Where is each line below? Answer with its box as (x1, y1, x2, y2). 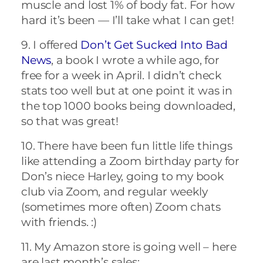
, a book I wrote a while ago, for (51, 53, 220, 67)
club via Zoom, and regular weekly (21, 184, 208, 198)
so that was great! (21, 114, 119, 128)
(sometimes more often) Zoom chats (21, 200, 221, 214)
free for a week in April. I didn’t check (21, 68, 221, 82)
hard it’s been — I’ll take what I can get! (21, 13, 234, 27)
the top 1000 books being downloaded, (21, 99, 235, 113)
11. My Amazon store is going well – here (21, 240, 237, 254)
